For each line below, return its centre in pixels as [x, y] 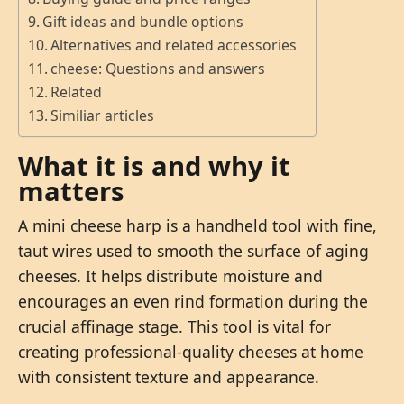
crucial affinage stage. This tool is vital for [174, 326]
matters [71, 191]
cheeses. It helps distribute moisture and [170, 275]
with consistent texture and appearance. [169, 376]
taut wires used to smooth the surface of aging [193, 250]
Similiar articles [103, 116]
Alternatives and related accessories [174, 46]
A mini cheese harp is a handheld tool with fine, [197, 225]
